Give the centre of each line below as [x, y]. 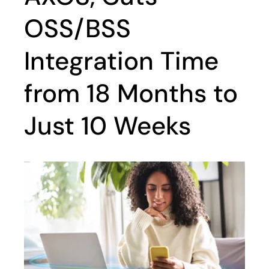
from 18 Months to [131, 93]
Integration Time [121, 61]
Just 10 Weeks [107, 126]
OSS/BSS [77, 29]
